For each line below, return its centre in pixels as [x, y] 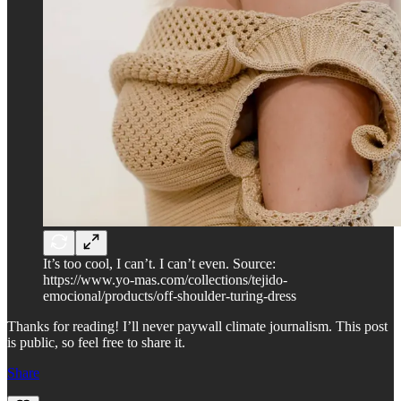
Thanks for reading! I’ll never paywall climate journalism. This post [197, 327]
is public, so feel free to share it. [96, 343]
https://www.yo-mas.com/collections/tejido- [165, 280]
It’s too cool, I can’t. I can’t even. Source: [159, 264]
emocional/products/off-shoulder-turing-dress [170, 296]
